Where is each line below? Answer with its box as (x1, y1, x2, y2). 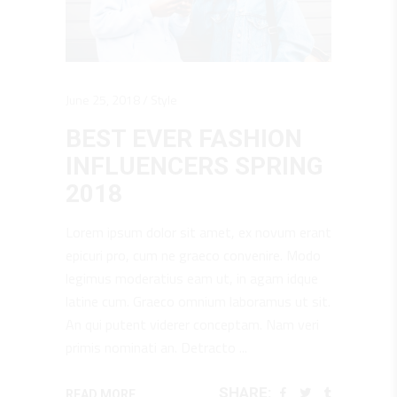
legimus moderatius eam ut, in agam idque (66, 268, 318, 290)
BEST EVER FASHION (66, 124, 302, 154)
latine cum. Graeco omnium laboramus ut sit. (66, 291, 331, 313)
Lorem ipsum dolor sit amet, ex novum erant (66, 222, 331, 244)
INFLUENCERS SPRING (66, 152, 323, 182)
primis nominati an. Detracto (66, 337, 239, 359)
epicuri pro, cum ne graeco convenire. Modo (66, 245, 321, 267)
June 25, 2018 (66, 90, 140, 110)
